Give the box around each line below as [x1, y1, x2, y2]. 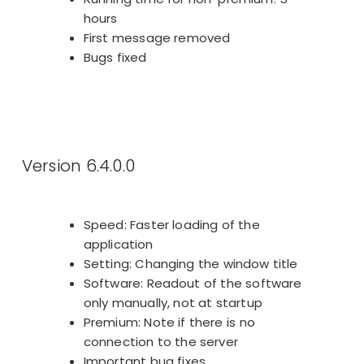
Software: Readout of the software [83, 275, 302, 292]
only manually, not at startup [83, 294, 262, 312]
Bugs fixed [83, 48, 147, 66]
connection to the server [83, 333, 238, 351]
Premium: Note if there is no [83, 314, 255, 331]
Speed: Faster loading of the [83, 216, 260, 234]
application [83, 236, 154, 253]
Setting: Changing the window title [83, 255, 298, 273]
